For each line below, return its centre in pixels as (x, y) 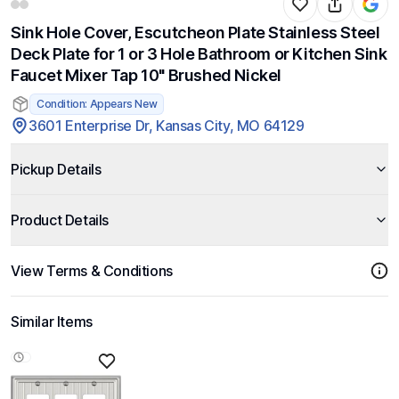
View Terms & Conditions (92, 271)
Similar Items (52, 322)
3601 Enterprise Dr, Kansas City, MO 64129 (167, 126)
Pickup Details (56, 169)
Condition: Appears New (97, 104)
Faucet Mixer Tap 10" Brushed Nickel (147, 75)
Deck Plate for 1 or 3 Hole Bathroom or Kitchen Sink (199, 54)
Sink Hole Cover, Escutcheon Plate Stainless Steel (195, 33)
